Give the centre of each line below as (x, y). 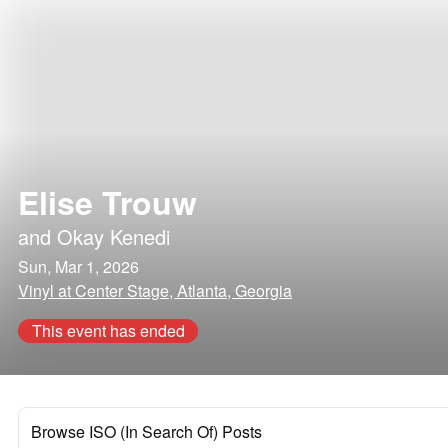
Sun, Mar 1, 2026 (78, 266)
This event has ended (108, 330)
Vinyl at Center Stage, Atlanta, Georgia (155, 290)
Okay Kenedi (113, 236)
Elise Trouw (107, 202)
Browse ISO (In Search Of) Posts (146, 431)
